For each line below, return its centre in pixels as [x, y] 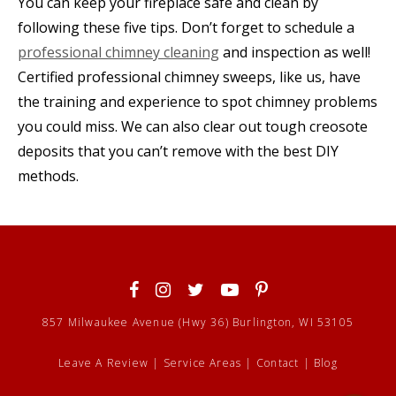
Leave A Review [104, 362]
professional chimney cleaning [118, 52]
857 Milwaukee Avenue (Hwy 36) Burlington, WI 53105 [198, 322]
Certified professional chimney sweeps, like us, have [189, 76]
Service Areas [202, 362]
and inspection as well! [295, 52]
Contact [278, 362]
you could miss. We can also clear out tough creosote [193, 126]
